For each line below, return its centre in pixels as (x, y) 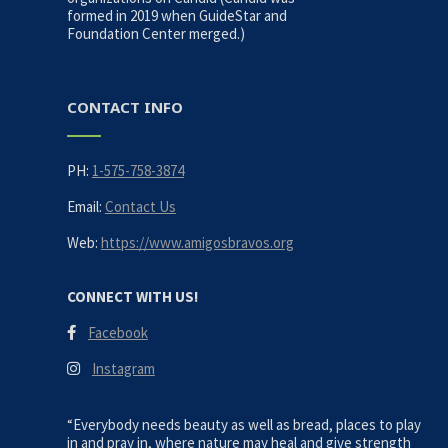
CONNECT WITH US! (132, 296)
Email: (85, 206)
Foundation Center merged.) (155, 33)
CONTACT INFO (124, 106)
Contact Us (140, 206)
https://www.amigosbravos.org (197, 242)
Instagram (123, 368)
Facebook (117, 332)
